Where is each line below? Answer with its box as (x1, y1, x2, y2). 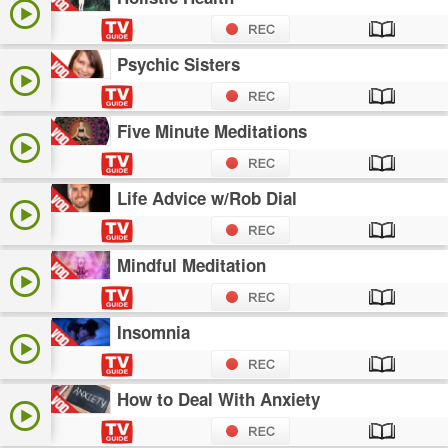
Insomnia (117, 320, 191, 345)
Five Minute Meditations (117, 119, 308, 144)
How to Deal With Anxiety (117, 387, 321, 412)
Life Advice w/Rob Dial (117, 186, 298, 211)
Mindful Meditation (117, 253, 267, 278)
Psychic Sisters (117, 52, 241, 77)
